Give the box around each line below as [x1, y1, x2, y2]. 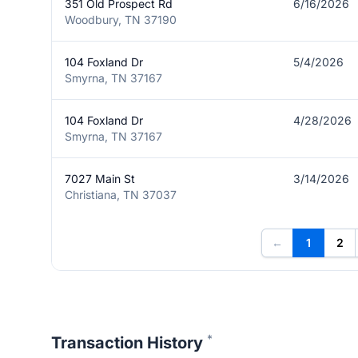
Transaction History [51, 333, 207, 352]
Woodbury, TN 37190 [65, 13, 177, 26]
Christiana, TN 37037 [65, 188, 177, 201]
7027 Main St [65, 172, 135, 185]
